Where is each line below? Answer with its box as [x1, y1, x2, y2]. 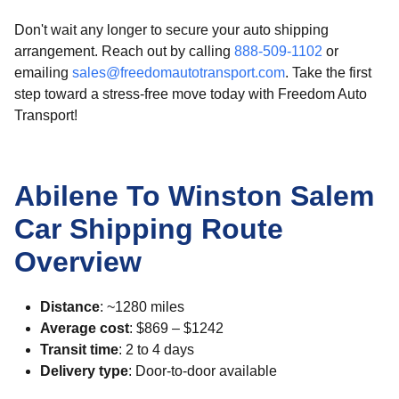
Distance [39, 299, 100, 314]
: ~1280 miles [99, 299, 184, 314]
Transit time [39, 342, 118, 357]
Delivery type [39, 363, 128, 379]
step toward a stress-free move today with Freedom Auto [14, 86, 367, 102]
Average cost [39, 321, 129, 336]
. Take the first [285, 65, 371, 80]
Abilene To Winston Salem [14, 180, 374, 212]
